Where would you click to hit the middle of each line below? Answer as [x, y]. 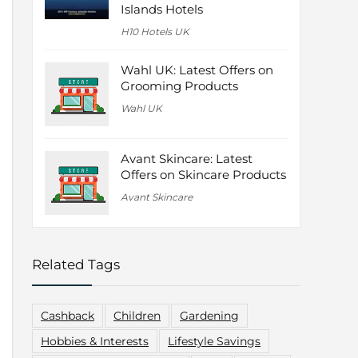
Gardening [209, 316]
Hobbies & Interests [95, 342]
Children [137, 316]
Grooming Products [179, 86]
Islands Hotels [162, 10]
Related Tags [76, 265]
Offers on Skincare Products [203, 175]
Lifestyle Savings [214, 342]
